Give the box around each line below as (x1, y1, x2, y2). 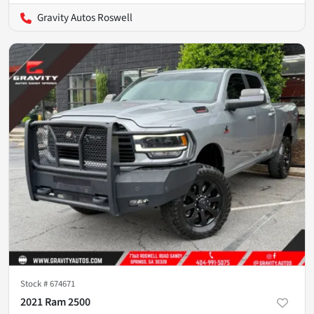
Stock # (20, 277, 50, 290)
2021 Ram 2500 (20, 294, 90, 310)
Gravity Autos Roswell (37, 10, 132, 25)
